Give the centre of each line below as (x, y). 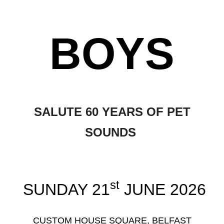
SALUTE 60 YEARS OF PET (112, 112)
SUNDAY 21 (64, 190)
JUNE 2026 (162, 190)
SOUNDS (112, 132)
